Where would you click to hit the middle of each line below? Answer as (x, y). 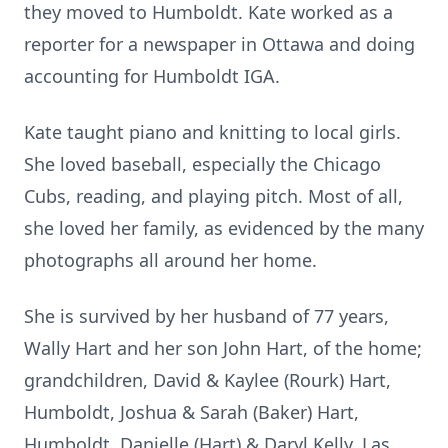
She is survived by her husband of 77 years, (206, 316)
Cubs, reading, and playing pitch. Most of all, (213, 196)
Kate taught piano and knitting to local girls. (212, 132)
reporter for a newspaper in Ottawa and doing (219, 44)
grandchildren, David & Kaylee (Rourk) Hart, (207, 380)
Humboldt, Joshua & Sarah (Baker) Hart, (191, 412)
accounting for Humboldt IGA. (152, 76)
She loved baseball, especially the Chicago (202, 164)
